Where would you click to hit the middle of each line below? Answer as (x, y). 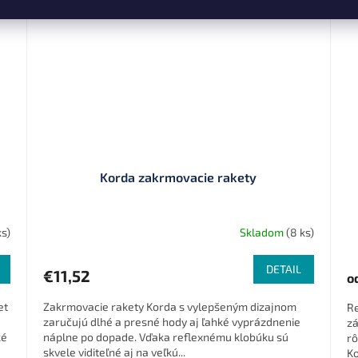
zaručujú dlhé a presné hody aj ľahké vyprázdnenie (172, 322)
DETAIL (283, 269)
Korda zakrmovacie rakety (179, 177)
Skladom (263, 232)
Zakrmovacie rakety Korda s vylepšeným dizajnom (170, 307)
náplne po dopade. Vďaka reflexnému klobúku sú (166, 337)
